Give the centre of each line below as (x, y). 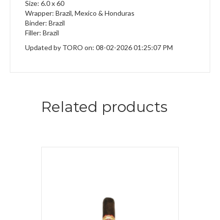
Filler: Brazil (42, 33)
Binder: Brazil (45, 23)
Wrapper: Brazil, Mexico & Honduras (80, 13)
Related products (104, 107)
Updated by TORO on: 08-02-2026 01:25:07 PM (99, 48)
